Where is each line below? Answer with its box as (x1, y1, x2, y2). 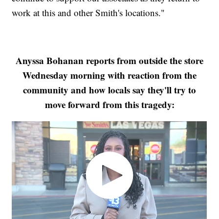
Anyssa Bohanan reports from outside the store (16, 53, 203, 67)
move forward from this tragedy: (44, 97, 175, 111)
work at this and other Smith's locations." (12, 6, 165, 19)
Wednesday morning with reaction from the (22, 68, 197, 82)
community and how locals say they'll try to (23, 83, 196, 96)
